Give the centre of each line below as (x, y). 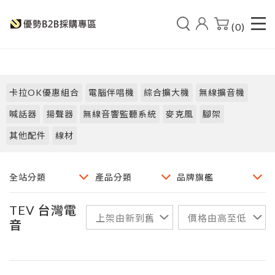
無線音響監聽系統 (120, 114)
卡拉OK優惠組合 (44, 92)
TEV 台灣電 (43, 210)
